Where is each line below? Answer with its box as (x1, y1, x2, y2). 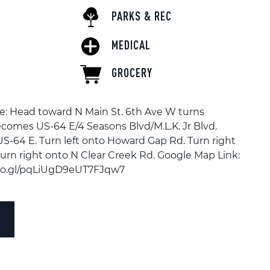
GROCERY (111, 66, 152, 80)
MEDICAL (111, 37, 151, 52)
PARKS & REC (111, 9, 172, 24)
